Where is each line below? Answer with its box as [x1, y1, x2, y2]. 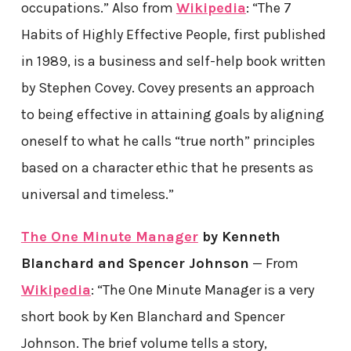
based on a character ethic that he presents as [20, 159, 313, 177]
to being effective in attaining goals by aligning [20, 106, 324, 124]
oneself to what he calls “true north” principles [20, 132, 315, 150]
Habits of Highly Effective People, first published [20, 26, 326, 44]
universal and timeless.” [20, 186, 174, 204]
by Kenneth [197, 228, 280, 246]
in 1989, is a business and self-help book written [20, 52, 326, 71]
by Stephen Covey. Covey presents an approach [20, 79, 315, 97]
